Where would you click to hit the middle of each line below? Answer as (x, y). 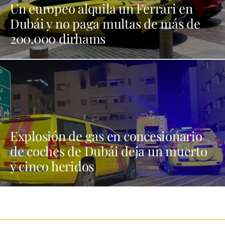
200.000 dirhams (58, 38)
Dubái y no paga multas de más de (105, 23)
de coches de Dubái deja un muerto (109, 151)
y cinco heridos (52, 166)
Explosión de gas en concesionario (106, 136)
